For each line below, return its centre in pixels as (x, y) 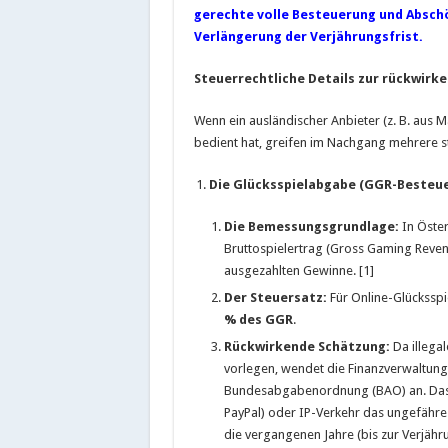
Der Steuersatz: (275, 297)
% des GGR (258, 319)
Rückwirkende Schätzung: (306, 346)
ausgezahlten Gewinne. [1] (298, 270)
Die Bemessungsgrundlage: (311, 226)
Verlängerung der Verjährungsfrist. (308, 36)
